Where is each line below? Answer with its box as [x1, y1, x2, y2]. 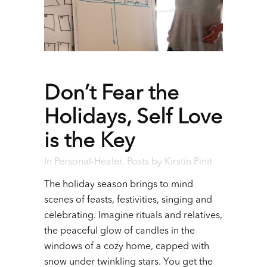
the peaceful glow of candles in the [44, 226, 195, 237]
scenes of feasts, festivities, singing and [44, 195, 212, 206]
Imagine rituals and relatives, [96, 211, 222, 221]
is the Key [44, 132, 135, 153]
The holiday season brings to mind [44, 180, 193, 190]
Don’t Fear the [44, 84, 179, 105]
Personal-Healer [54, 157, 122, 167]
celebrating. [44, 211, 96, 221]
